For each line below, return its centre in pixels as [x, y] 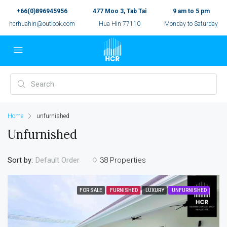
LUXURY [154, 190]
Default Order [58, 160]
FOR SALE [91, 190]
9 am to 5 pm [191, 11]
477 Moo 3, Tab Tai [119, 11]
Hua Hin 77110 [119, 24]
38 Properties [123, 160]
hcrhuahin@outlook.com [42, 24]
